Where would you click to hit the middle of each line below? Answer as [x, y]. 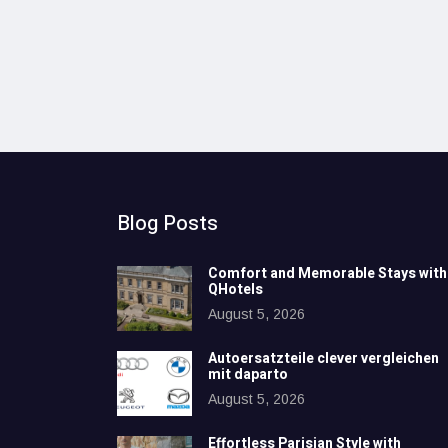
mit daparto [248, 375]
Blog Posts [167, 224]
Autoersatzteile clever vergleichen [323, 359]
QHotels [235, 290]
